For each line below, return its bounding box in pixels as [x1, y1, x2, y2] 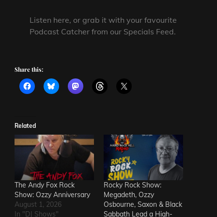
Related [15, 122, 36, 130]
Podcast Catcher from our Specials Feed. [30, 27, 176, 37]
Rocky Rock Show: [104, 180, 161, 189]
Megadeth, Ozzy [104, 190, 154, 199]
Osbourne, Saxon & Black [104, 200, 182, 209]
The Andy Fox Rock [15, 180, 75, 189]
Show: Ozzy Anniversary [15, 190, 90, 199]
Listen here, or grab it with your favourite [30, 15, 177, 25]
